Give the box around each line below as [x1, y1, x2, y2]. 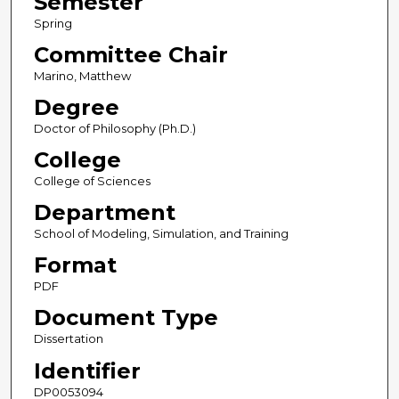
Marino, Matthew [33, 69, 131, 84]
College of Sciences [33, 174, 151, 189]
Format [33, 252, 117, 279]
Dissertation [33, 331, 103, 346]
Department [33, 199, 175, 226]
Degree [33, 94, 119, 121]
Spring [33, 16, 72, 31]
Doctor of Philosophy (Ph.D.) [33, 121, 196, 136]
